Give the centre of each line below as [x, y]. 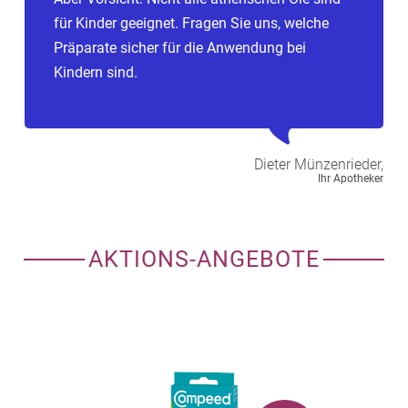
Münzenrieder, [339, 164]
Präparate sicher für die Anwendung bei [180, 47]
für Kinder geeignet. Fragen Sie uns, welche [191, 23]
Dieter [272, 164]
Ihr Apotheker [351, 178]
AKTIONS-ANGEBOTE [204, 259]
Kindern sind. [96, 72]
